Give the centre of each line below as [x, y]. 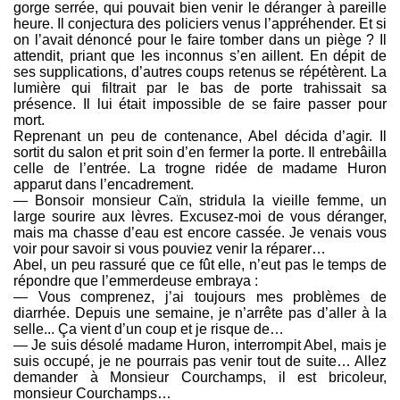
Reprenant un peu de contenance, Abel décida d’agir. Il [200, 137]
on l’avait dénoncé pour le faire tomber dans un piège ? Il [200, 40]
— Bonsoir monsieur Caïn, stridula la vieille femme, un [200, 201]
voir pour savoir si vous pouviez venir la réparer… [170, 249]
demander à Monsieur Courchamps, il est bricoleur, [200, 378]
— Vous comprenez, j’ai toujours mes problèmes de [200, 297]
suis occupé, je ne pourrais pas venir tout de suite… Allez [200, 362]
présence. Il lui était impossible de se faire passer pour [200, 104]
